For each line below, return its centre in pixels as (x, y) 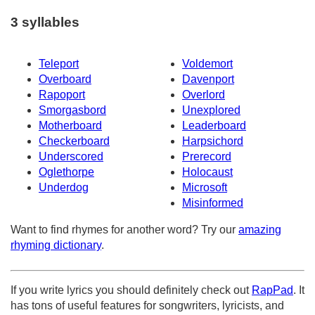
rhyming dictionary (56, 245)
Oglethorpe (66, 172)
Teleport (59, 64)
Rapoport (62, 95)
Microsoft (205, 188)
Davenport (208, 79)
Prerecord (207, 157)
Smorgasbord (72, 110)
